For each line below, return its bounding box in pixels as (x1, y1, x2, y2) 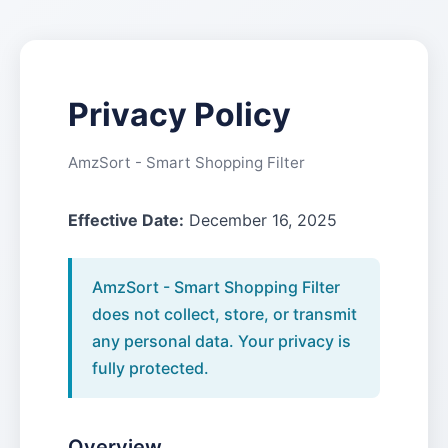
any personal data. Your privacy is (92, 331, 351, 351)
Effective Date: (68, 210, 184, 230)
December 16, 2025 (184, 210, 337, 230)
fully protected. (92, 358, 209, 378)
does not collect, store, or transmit (92, 304, 357, 324)
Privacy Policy (68, 95, 291, 134)
